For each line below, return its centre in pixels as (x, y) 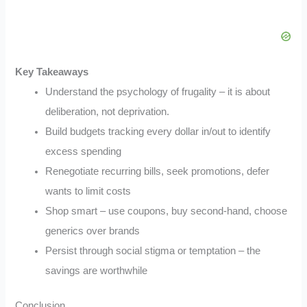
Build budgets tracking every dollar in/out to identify (158, 132)
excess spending (84, 152)
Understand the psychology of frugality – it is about (158, 92)
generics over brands (93, 231)
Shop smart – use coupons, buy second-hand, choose (167, 211)
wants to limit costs (88, 192)
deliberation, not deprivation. (108, 112)
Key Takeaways (52, 72)
